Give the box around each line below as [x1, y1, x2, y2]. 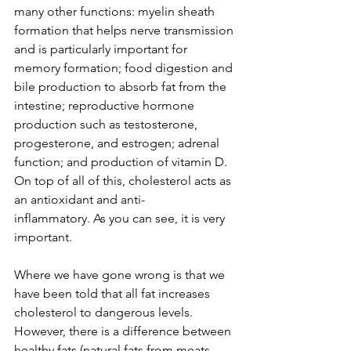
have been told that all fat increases [14, 286, 213, 302]
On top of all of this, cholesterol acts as [14, 173, 234, 189]
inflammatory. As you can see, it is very [14, 211, 228, 226]
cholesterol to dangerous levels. [14, 305, 196, 320]
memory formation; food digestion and [14, 60, 236, 76]
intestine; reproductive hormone [14, 98, 197, 114]
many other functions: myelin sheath [14, 4, 218, 20]
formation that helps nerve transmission [14, 23, 237, 38]
